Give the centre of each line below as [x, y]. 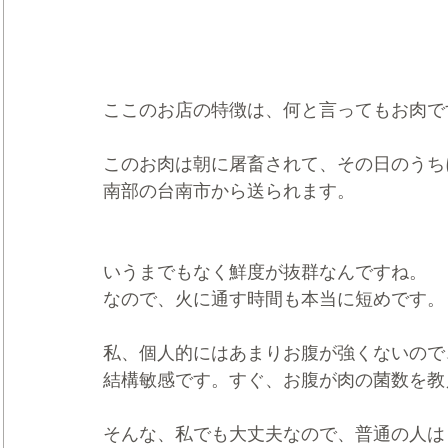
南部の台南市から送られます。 [229, 190]
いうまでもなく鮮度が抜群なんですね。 [265, 271]
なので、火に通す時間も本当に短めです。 [274, 298]
